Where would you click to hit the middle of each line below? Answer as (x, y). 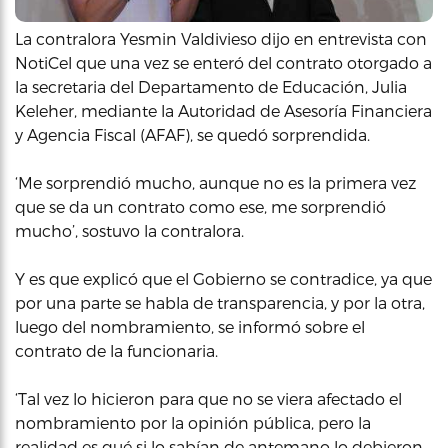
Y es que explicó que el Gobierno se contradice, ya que (223, 278)
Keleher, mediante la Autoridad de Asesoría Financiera (223, 110)
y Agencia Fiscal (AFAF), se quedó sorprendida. (192, 134)
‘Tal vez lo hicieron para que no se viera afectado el (208, 398)
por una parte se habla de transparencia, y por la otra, (220, 302)
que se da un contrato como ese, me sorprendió (200, 206)
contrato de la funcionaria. (116, 350)
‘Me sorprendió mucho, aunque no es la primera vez (215, 182)
